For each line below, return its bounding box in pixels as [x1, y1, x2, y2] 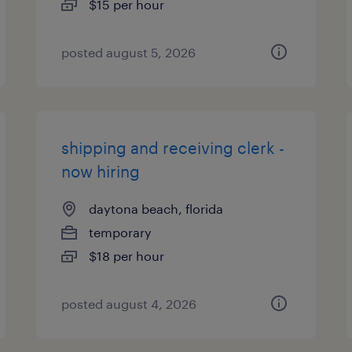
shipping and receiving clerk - [61, 138, 285, 157]
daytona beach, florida [89, 201, 224, 216]
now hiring [61, 162, 141, 181]
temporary [89, 225, 152, 240]
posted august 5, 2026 [61, 45, 196, 60]
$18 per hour [89, 248, 165, 263]
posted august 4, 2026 [61, 296, 197, 311]
